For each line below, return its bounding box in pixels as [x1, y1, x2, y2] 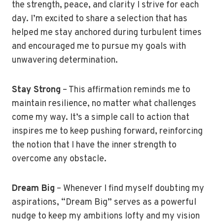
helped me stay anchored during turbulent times [12, 27, 202, 38]
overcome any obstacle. [12, 153, 107, 165]
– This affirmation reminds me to [61, 84, 190, 96]
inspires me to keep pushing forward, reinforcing [12, 126, 203, 137]
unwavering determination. [12, 55, 118, 66]
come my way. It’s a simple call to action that [12, 112, 189, 123]
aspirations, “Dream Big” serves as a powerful [12, 197, 196, 208]
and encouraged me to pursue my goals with [12, 41, 186, 52]
